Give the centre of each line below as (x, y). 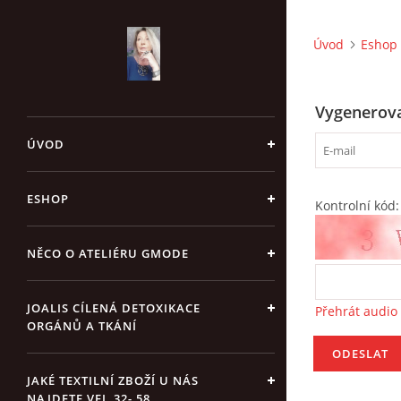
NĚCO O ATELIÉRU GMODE (108, 253)
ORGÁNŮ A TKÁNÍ (82, 326)
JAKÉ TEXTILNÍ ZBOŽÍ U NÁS (113, 380)
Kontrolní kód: (357, 205)
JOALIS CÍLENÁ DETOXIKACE (114, 308)
